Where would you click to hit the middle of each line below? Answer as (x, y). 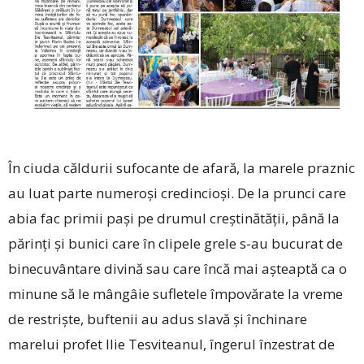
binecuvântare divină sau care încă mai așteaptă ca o (178, 269)
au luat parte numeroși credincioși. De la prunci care (177, 193)
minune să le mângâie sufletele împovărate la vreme (175, 294)
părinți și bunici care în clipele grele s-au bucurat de (175, 244)
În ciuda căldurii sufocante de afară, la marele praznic (182, 168)
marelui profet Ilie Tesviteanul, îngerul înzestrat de (171, 344)
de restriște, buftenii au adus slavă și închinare (158, 319)
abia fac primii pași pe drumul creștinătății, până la (174, 219)
